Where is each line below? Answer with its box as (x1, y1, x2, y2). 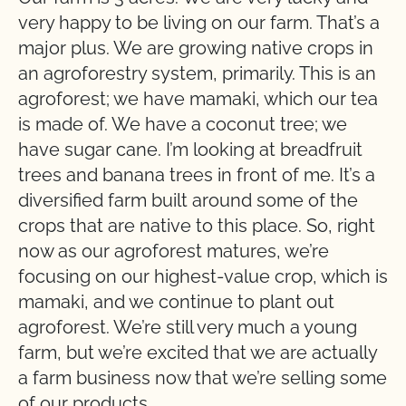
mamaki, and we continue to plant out (18, 291, 334, 313)
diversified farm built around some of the (18, 189, 358, 211)
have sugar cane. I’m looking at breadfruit (18, 139, 362, 160)
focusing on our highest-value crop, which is (18, 266, 388, 287)
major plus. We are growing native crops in (18, 37, 373, 59)
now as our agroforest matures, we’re (18, 240, 329, 262)
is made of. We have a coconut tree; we (18, 113, 347, 135)
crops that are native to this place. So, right (18, 215, 375, 237)
